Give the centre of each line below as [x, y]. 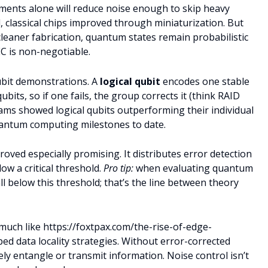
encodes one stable [205, 81]
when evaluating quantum [193, 168]
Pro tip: [118, 168]
